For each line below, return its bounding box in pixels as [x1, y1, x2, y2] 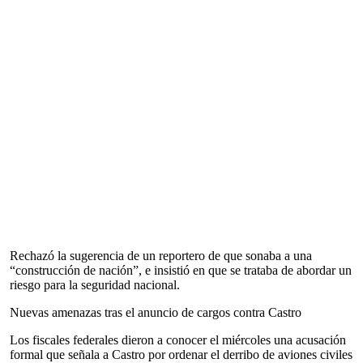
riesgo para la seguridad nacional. [10, 278, 180, 292]
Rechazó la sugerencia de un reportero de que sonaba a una [10, 249, 312, 263]
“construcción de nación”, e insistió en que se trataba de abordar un [10, 263, 352, 277]
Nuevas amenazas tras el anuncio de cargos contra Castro [10, 305, 301, 319]
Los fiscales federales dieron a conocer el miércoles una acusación [10, 333, 346, 347]
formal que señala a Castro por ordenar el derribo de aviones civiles [10, 348, 352, 361]
